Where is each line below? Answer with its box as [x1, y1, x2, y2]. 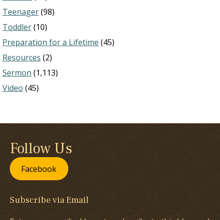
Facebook [21, 163, 57, 174]
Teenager [2, 6, 39, 18]
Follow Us [10, 139, 72, 159]
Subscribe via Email [10, 194, 88, 206]
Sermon [2, 67, 31, 79]
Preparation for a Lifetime [2, 37, 99, 48]
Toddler [2, 22, 31, 33]
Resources [2, 52, 41, 63]
